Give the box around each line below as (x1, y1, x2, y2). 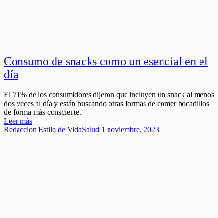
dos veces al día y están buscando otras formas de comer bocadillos (4, 99, 209, 108)
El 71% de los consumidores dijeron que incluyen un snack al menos (4, 91, 214, 99)
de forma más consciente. (4, 108, 81, 117)
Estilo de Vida (38, 126, 82, 134)
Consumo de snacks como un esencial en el (4, 54, 208, 68)
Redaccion (4, 126, 36, 134)
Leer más (4, 117, 32, 126)
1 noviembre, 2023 (101, 126, 159, 134)
